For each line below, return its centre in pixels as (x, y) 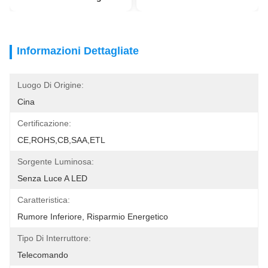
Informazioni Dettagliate (78, 51)
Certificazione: (44, 123)
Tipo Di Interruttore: (54, 238)
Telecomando (43, 255)
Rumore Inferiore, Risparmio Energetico (93, 217)
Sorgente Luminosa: (56, 162)
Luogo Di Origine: (51, 85)
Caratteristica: (44, 200)
